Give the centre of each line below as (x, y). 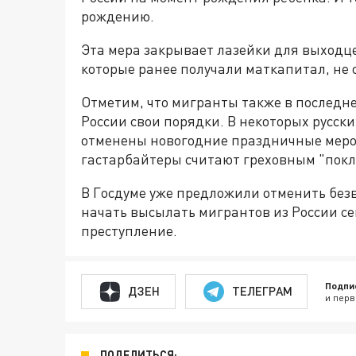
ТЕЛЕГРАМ (262, 291)
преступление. (129, 230)
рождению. (118, 15)
